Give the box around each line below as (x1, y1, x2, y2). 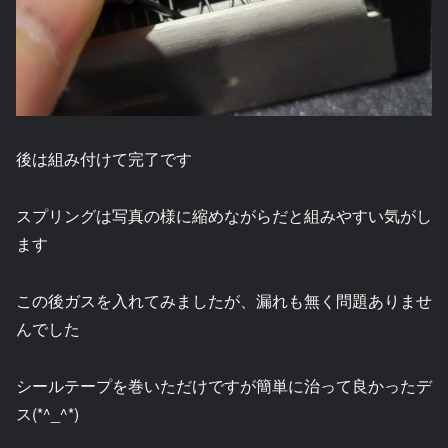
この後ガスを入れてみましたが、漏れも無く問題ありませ (16, 288, 432, 312)
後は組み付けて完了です (16, 147, 192, 171)
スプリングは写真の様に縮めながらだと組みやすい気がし (16, 204, 432, 227)
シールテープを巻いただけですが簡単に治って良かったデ (16, 373, 432, 397)
